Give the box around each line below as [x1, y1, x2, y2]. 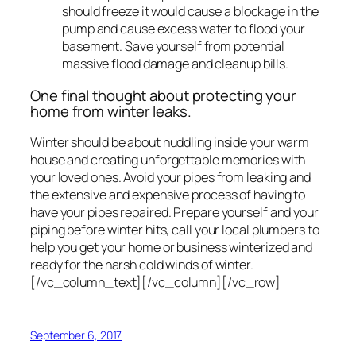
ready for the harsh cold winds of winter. [30, 256, 253, 274]
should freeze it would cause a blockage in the [62, 2, 319, 21]
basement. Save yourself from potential [62, 37, 285, 56]
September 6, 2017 [30, 327, 122, 343]
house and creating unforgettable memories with [30, 151, 306, 169]
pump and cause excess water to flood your [62, 20, 305, 38]
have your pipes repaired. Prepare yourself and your [30, 203, 319, 222]
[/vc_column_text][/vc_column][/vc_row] [30, 273, 281, 292]
